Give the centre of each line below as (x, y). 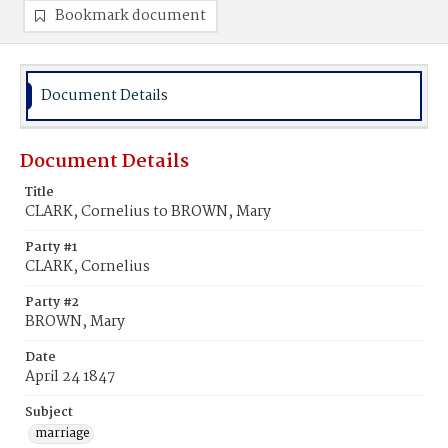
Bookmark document (130, 16)
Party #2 (52, 302)
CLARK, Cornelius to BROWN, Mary (148, 212)
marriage (62, 433)
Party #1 (51, 247)
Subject (49, 412)
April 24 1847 (70, 377)
